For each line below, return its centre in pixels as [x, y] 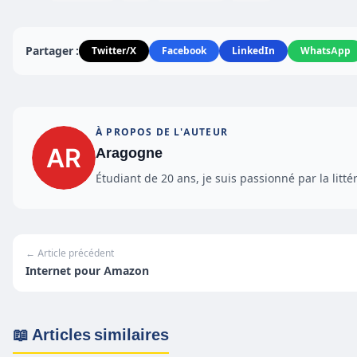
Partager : [52, 50]
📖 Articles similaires [91, 334]
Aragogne [129, 152]
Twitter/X [114, 50]
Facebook [184, 50]
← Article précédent [70, 253]
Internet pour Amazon [87, 270]
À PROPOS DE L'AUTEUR [162, 131]
